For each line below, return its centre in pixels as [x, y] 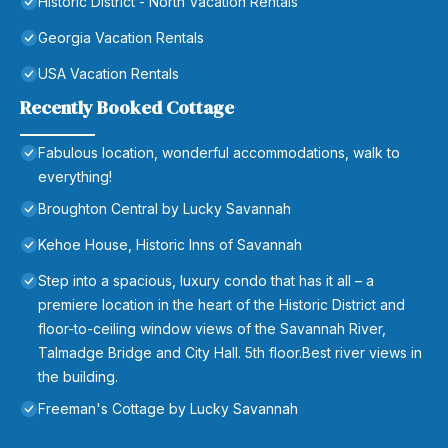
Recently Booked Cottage [127, 108]
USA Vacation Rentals [108, 74]
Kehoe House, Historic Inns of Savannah [170, 245]
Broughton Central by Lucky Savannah [164, 209]
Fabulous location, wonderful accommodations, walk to [219, 153]
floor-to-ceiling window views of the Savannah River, [212, 329]
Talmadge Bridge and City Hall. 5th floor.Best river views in [230, 353]
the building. [78, 377]
